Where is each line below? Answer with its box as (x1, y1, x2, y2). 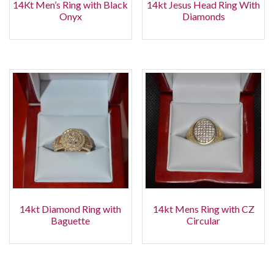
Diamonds (182, 10, 225, 23)
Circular (187, 214, 221, 226)
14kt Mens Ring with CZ (152, 202, 254, 215)
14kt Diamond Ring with (20, 202, 122, 215)
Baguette (51, 214, 91, 226)
